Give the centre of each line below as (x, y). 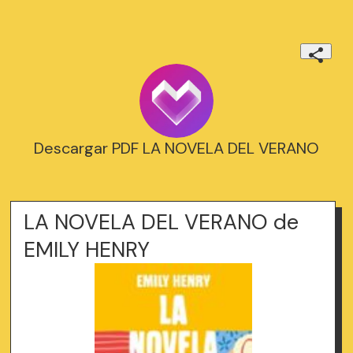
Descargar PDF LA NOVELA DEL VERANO (176, 149)
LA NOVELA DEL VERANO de (162, 222)
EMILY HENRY (87, 250)
